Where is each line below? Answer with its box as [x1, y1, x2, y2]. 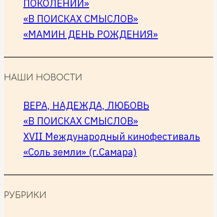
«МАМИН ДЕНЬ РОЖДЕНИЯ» [23, 28, 158, 41]
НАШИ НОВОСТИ [4, 73, 82, 83]
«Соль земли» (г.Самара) [23, 145, 137, 159]
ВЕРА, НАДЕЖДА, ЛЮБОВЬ [23, 99, 149, 112]
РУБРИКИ [4, 191, 46, 201]
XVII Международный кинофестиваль [23, 130, 200, 143]
